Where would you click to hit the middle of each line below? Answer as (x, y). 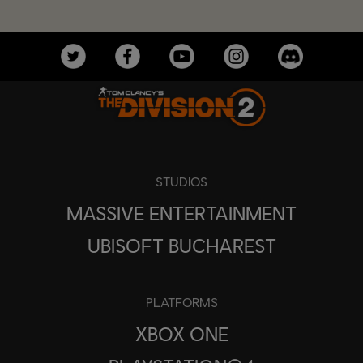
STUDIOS (181, 181)
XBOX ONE (181, 334)
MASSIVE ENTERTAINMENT (181, 213)
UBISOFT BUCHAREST (181, 246)
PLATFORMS (181, 302)
